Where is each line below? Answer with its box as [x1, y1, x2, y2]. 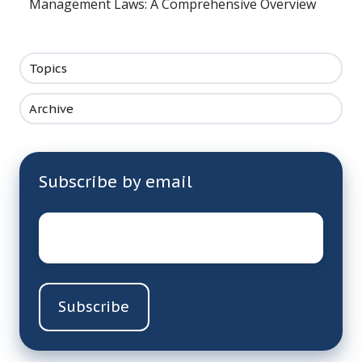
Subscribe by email [39, 170, 192, 192]
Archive [29, 100, 74, 116]
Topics [29, 61, 68, 77]
